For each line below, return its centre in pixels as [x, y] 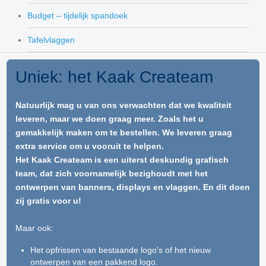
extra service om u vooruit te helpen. [90, 146]
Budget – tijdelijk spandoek [77, 15]
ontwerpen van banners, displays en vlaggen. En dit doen [133, 187]
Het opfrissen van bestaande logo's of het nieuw [121, 250]
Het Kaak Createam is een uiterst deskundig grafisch [122, 160]
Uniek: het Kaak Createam [114, 77]
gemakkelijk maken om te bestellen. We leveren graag [124, 132]
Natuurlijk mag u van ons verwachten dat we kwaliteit [123, 105]
